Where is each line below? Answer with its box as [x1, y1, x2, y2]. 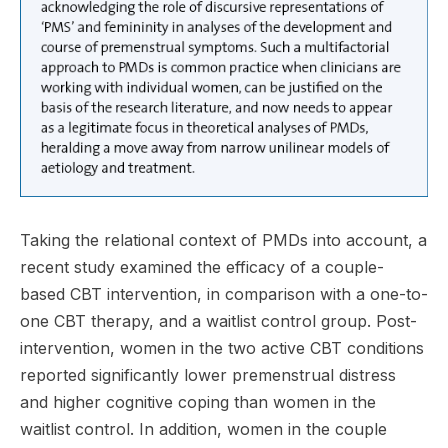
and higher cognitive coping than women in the [20, 391, 376, 412]
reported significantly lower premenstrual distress [20, 364, 396, 385]
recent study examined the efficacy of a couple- [20, 256, 384, 277]
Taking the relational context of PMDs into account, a [20, 229, 427, 250]
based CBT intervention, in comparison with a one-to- [20, 283, 428, 304]
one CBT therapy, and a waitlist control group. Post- [20, 310, 417, 331]
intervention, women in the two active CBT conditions [20, 337, 424, 358]
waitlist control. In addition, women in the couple [20, 418, 387, 439]
